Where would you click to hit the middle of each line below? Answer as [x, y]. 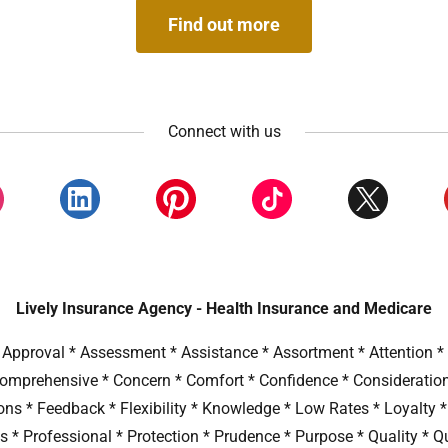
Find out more [224, 25]
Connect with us [224, 131]
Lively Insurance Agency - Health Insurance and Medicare [224, 308]
